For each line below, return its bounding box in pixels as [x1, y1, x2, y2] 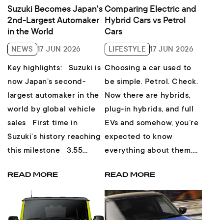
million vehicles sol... [7, 160, 84, 169]
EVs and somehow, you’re [105, 118, 199, 128]
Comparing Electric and [105, 2, 196, 14]
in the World [7, 25, 54, 37]
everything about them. [105, 146, 192, 155]
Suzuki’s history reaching [7, 132, 101, 141]
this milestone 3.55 [7, 146, 63, 155]
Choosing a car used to [105, 63, 192, 73]
